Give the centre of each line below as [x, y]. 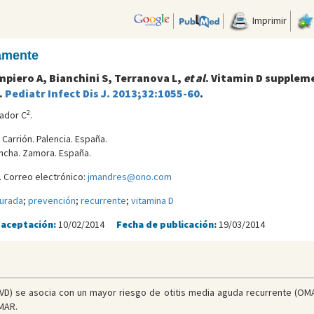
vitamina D [152, 201]
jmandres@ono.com [129, 177]
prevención [52, 201]
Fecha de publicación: [167, 225]
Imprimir [268, 20]
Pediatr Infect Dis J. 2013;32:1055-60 [102, 94]
